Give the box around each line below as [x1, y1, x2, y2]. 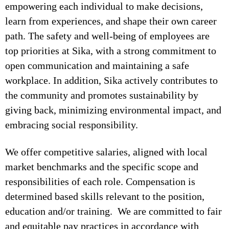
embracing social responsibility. [5, 119, 138, 130]
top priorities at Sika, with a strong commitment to [5, 45, 216, 56]
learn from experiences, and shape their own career [5, 15, 217, 27]
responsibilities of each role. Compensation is [5, 176, 195, 187]
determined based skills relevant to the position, [5, 191, 204, 202]
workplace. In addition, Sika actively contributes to [5, 75, 218, 86]
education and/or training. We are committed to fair [5, 205, 222, 217]
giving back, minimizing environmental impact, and [5, 104, 221, 116]
